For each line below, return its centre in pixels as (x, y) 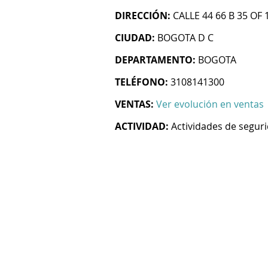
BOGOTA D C (185, 38)
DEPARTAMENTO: (155, 60)
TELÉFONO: (141, 82)
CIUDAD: (135, 38)
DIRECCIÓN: (143, 16)
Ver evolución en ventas (210, 104)
